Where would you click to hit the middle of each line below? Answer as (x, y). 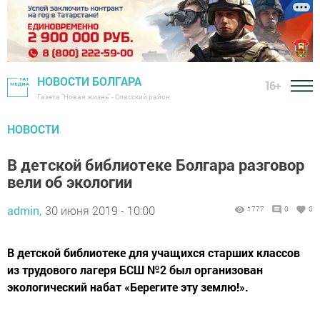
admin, (24, 211)
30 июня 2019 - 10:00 (100, 211)
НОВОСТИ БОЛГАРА (89, 81)
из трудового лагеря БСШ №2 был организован (135, 270)
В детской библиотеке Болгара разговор (156, 165)
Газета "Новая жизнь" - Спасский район (104, 97)
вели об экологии (70, 182)
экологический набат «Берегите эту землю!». (128, 287)
